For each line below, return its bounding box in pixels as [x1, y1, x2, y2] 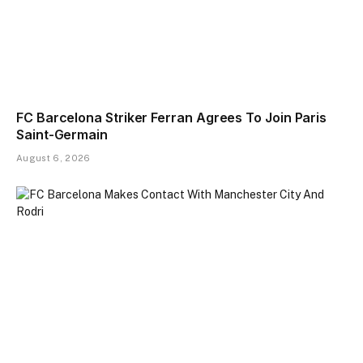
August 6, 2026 [16, 153, 91, 164]
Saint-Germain [16, 126, 108, 143]
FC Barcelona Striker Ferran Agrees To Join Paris [16, 109, 327, 126]
